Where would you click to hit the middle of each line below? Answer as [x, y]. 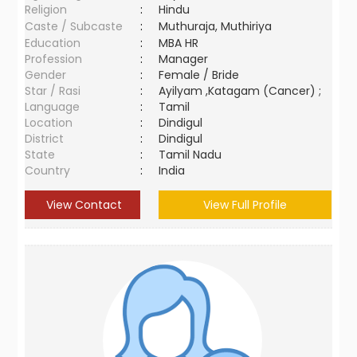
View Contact [83, 205]
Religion [46, 10]
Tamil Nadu [190, 155]
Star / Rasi [53, 91]
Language [53, 107]
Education [53, 43]
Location [49, 123]
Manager [184, 59]
